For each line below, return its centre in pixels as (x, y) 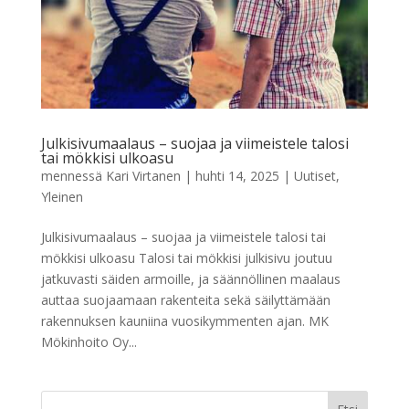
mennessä (73, 176)
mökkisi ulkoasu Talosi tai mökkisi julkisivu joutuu (186, 258)
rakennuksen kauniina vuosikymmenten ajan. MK (184, 321)
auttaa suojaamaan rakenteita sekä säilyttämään (185, 300)
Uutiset (315, 176)
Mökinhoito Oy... (89, 342)
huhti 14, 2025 (237, 176)
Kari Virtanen (143, 176)
